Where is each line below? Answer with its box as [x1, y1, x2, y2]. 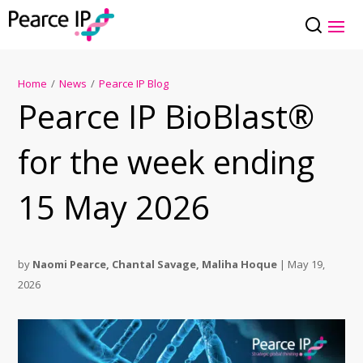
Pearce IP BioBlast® [18, 94, 315, 139]
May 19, [288, 257, 326, 272]
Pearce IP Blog [99, 76, 169, 92]
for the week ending [18, 139, 315, 185]
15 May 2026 [18, 185, 211, 230]
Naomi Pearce [32, 257, 107, 272]
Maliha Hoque [202, 257, 278, 272]
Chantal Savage [112, 257, 197, 272]
